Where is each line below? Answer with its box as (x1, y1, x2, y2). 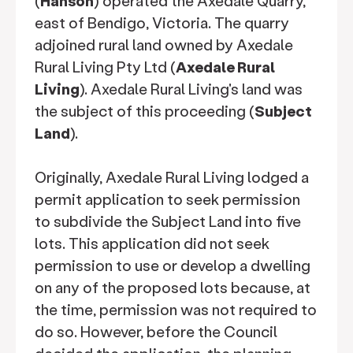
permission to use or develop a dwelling (35, 255, 310, 275)
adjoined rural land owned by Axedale (35, 35, 293, 54)
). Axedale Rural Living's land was (80, 79, 303, 98)
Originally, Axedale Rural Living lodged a (35, 167, 309, 187)
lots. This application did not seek (35, 233, 269, 253)
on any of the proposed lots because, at (35, 277, 310, 297)
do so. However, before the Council (35, 321, 277, 341)
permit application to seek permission (35, 189, 300, 209)
